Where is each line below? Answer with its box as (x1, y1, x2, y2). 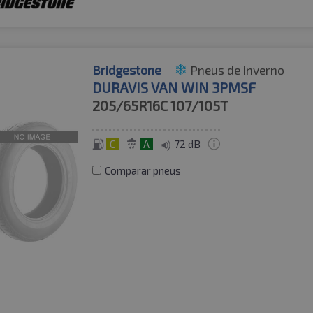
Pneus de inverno (190, 61, 285, 78)
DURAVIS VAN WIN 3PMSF (92, 78, 256, 96)
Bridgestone (92, 61, 162, 78)
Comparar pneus (105, 163, 182, 177)
